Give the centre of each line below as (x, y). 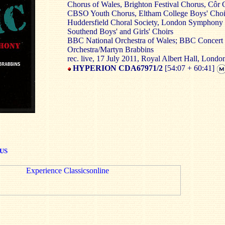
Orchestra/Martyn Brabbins (110, 49)
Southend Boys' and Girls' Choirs (120, 31)
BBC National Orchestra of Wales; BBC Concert (145, 40)
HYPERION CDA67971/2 (118, 68)
